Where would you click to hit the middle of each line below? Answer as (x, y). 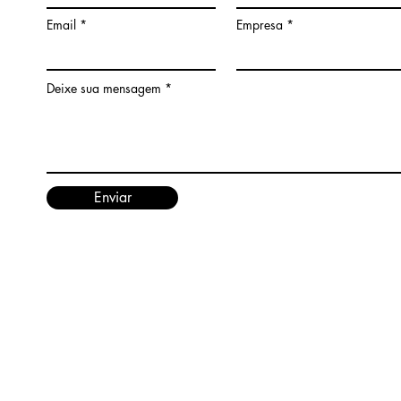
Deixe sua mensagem (104, 88)
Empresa (260, 25)
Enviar (112, 197)
